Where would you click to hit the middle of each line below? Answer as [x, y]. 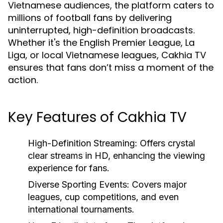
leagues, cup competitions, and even [103, 197]
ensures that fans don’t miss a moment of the [111, 67]
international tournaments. [81, 209]
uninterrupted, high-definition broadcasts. [101, 30]
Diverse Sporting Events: [79, 184]
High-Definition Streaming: [83, 143]
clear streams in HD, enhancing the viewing [116, 156]
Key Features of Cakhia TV [97, 117]
